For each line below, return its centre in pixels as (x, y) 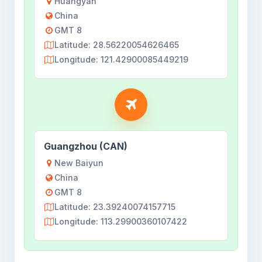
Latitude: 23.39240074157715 (115, 207)
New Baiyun (79, 163)
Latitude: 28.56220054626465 (117, 45)
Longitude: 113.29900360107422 (121, 221)
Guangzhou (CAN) (86, 146)
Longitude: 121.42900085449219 (121, 59)
